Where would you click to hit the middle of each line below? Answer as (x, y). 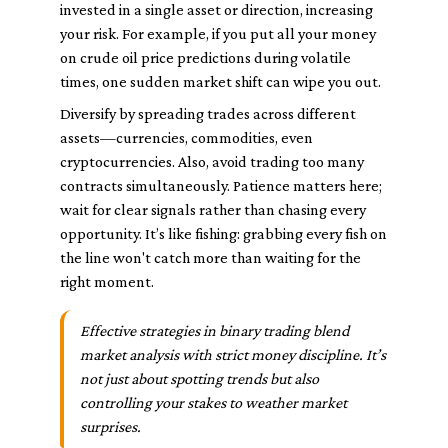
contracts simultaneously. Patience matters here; (221, 185)
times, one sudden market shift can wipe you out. (220, 81)
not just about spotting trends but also (199, 378)
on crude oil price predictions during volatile (205, 57)
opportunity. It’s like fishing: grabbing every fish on (223, 233)
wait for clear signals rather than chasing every (213, 209)
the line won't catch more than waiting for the (210, 257)
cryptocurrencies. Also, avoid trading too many (212, 161)
